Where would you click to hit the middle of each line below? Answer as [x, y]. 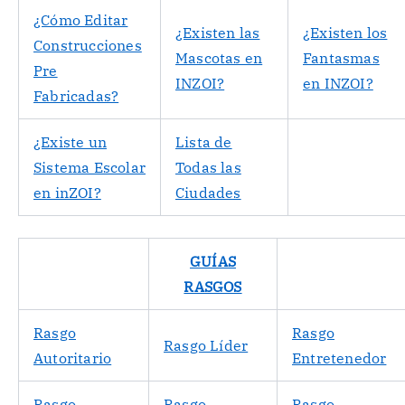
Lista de [204, 141]
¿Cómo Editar [81, 19]
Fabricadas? [76, 95]
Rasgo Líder [206, 345]
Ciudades [208, 192]
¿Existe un [70, 141]
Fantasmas [341, 57]
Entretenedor [339, 358]
